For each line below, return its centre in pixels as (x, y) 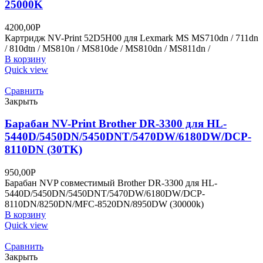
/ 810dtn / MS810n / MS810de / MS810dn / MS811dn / (107, 48)
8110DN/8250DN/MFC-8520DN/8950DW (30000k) (104, 204)
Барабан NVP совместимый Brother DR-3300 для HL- (111, 183)
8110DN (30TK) (43, 150)
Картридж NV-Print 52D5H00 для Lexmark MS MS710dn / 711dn (131, 38)
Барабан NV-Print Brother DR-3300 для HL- (116, 124)
